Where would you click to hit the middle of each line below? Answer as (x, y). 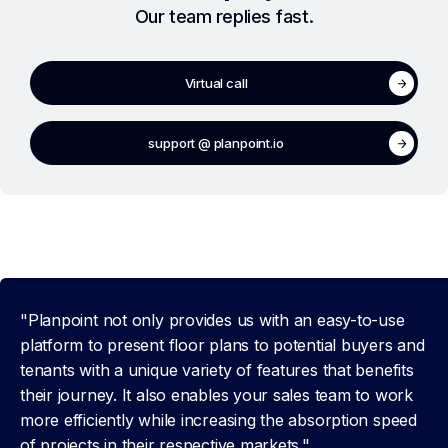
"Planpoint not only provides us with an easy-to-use (212, 319)
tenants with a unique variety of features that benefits (217, 369)
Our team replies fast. (224, 17)
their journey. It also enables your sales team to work (216, 394)
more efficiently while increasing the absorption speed (218, 419)
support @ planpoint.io (216, 143)
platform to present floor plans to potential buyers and (222, 344)
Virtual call (216, 83)
